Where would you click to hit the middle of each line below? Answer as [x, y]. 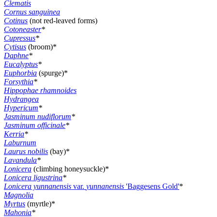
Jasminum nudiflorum [38, 116]
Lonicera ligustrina [33, 177]
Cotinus [16, 20]
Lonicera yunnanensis [38, 186]
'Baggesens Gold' [152, 186]
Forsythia [19, 81]
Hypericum [21, 108]
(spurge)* [52, 73]
